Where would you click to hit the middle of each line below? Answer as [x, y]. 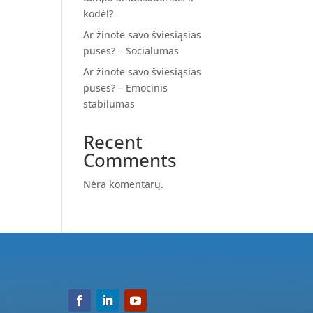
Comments [130, 160]
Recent [113, 142]
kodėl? [99, 14]
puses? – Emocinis [126, 88]
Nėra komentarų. [124, 184]
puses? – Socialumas [131, 51]
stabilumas [109, 104]
